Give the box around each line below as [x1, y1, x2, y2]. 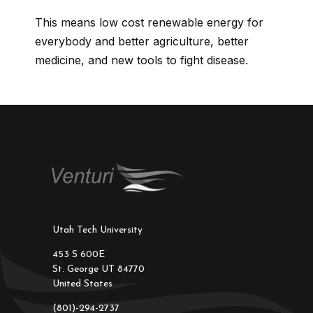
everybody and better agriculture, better [35, 34, 249, 49]
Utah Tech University [52, 225, 143, 236]
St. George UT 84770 [52, 264, 145, 275]
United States [52, 279, 112, 290]
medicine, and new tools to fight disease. [35, 53, 248, 68]
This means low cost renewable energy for [35, 15, 263, 30]
